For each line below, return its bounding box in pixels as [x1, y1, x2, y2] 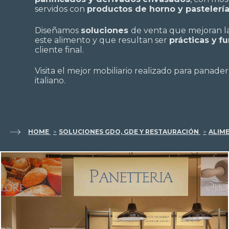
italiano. [35, 76, 70, 86]
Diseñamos [35, 25, 81, 35]
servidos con [35, 4, 87, 14]
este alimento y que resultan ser [35, 35, 169, 45]
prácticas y [169, 35, 217, 45]
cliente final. [35, 44, 84, 55]
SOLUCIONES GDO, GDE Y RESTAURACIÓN [59, 127, 199, 135]
